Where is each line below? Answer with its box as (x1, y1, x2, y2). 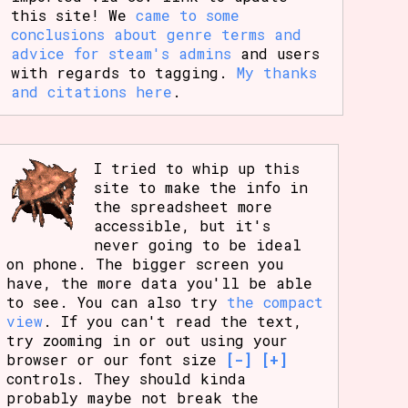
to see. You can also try (6, 291, 228, 311)
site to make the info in (94, 177, 309, 197)
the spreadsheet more (94, 196, 273, 216)
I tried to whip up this (94, 158, 301, 178)
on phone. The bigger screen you (6, 253, 284, 273)
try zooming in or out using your (6, 330, 289, 350)
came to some (136, 5, 240, 25)
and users (231, 44, 321, 64)
